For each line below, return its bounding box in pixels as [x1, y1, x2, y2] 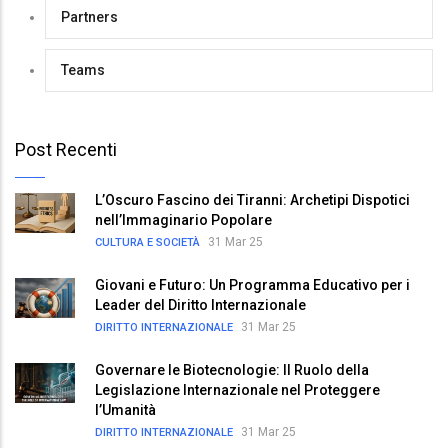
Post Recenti [15, 138, 117, 160]
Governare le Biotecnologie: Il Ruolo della [95, 361, 369, 378]
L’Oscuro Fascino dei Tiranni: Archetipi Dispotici [95, 191, 410, 208]
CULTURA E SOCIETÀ [95, 235, 200, 249]
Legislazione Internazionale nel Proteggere [95, 381, 380, 398]
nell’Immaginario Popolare [95, 211, 272, 228]
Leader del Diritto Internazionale [95, 296, 306, 313]
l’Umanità [95, 401, 156, 418]
